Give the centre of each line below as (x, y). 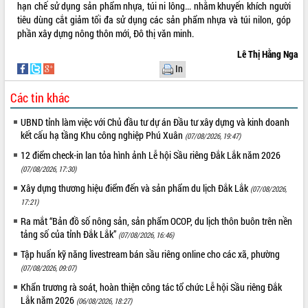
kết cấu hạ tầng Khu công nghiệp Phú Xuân (103, 135)
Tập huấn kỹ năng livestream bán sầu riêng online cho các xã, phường (151, 254)
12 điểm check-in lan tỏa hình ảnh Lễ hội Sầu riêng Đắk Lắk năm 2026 (151, 155)
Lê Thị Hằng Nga (267, 54)
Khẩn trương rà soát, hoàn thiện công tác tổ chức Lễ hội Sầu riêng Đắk (152, 287)
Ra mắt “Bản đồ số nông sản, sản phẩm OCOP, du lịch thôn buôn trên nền (157, 221)
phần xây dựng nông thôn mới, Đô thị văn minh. (106, 33)
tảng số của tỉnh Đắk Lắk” (70, 234)
